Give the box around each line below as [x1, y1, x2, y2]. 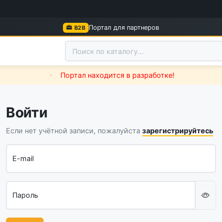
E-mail [12, 154, 34, 163]
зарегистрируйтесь [142, 126, 213, 135]
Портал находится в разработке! [58, 70, 174, 79]
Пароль [12, 190, 38, 199]
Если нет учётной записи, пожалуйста [6, 126, 142, 135]
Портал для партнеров [89, 24, 160, 32]
